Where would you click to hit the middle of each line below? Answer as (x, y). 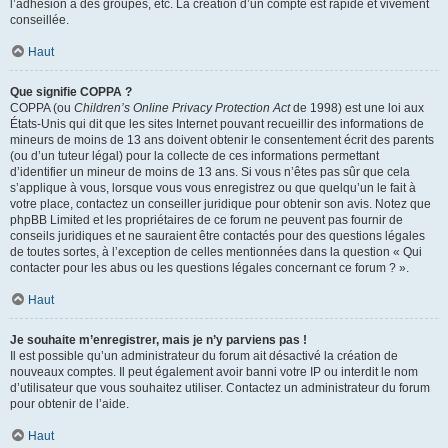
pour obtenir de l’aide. (69, 404)
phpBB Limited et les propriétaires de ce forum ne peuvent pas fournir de (206, 220)
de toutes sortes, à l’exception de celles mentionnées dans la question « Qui (216, 252)
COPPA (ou (42, 108)
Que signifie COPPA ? (71, 92)
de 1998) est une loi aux (357, 108)
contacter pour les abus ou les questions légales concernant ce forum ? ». (209, 268)
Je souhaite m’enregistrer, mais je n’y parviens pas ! (158, 340)
